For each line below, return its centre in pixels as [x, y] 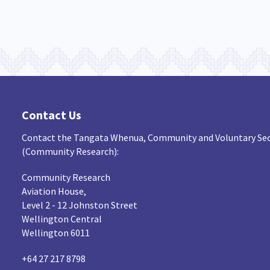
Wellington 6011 [55, 233]
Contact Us [51, 115]
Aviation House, [54, 191]
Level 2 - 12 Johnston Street [79, 205]
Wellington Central [61, 219]
